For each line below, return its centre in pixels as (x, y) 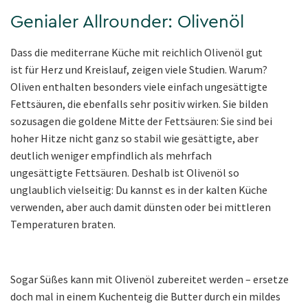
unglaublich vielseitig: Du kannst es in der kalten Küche (139, 189)
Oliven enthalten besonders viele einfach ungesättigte (139, 86)
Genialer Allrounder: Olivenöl (127, 22)
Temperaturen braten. (63, 224)
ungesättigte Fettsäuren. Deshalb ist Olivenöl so (125, 172)
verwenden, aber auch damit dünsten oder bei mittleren (141, 207)
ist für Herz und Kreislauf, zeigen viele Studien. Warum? (139, 69)
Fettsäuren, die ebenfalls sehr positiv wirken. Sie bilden (139, 103)
